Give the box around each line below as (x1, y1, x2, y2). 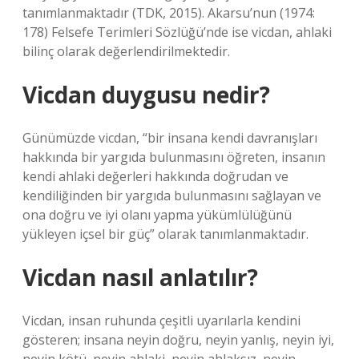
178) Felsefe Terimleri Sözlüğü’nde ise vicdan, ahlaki (22, 23, 332, 41)
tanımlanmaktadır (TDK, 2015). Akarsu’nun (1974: (22, 4, 315, 22)
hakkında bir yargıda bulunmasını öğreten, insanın (22, 148, 325, 166)
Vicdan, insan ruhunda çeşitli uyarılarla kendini (22, 312, 301, 329)
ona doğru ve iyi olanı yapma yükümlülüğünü (22, 206, 292, 224)
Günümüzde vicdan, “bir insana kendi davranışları (22, 129, 317, 147)
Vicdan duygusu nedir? (22, 79, 270, 110)
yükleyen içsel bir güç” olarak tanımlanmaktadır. (22, 225, 309, 243)
